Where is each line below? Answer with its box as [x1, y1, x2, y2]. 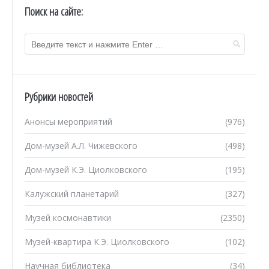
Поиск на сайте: [25, 4, 83, 19]
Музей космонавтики [25, 212, 111, 223]
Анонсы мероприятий [25, 116, 112, 127]
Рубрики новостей [25, 89, 93, 104]
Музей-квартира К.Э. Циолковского [25, 236, 169, 247]
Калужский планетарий [25, 188, 119, 199]
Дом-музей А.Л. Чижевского [25, 140, 138, 151]
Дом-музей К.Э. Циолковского [25, 164, 147, 175]
